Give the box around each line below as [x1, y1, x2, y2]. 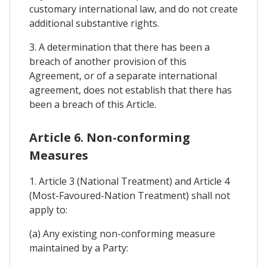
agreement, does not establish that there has [29, 83, 232, 97]
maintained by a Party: [29, 241, 128, 255]
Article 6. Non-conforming [29, 129, 190, 146]
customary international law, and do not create [29, 2, 238, 16]
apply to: [29, 203, 67, 217]
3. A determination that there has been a [29, 41, 210, 54]
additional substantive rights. [29, 17, 159, 30]
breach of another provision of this [29, 55, 187, 69]
